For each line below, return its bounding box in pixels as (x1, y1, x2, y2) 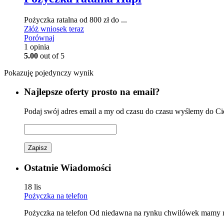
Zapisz (28, 144, 47, 151)
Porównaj (24, 33, 54, 42)
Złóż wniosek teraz (24, 24, 84, 33)
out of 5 (38, 51, 64, 60)
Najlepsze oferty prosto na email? (24, 86, 160, 97)
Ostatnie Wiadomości (24, 162, 111, 173)
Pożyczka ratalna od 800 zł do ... (24, 15, 127, 24)
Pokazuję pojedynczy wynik (4, 68, 93, 77)
